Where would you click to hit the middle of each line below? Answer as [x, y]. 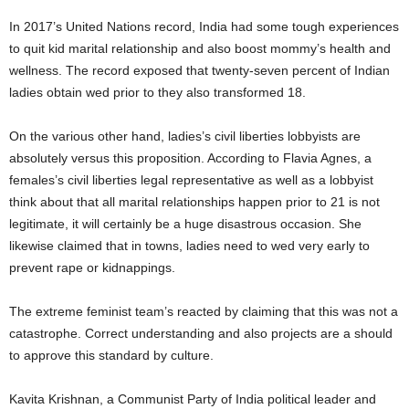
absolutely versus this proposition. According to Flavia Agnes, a [190, 157]
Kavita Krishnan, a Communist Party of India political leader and [193, 399]
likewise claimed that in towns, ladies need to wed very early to [189, 245]
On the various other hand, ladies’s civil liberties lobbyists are [185, 136]
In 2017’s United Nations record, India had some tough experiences [204, 26]
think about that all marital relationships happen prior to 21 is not [194, 201]
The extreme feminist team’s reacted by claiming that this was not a [204, 311]
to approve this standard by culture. [111, 355]
